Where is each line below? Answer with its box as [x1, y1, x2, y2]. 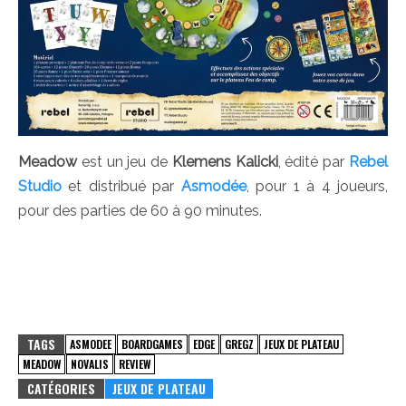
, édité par [277, 152, 350, 170]
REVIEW [119, 355, 150, 372]
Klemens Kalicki [171, 152, 278, 170]
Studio [18, 177, 62, 195]
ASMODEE [70, 335, 111, 352]
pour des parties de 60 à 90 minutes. [18, 201, 262, 219]
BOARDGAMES [121, 335, 183, 352]
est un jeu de [77, 152, 172, 170]
